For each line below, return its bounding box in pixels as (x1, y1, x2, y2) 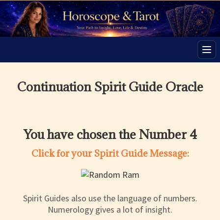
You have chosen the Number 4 (23, 126, 197, 143)
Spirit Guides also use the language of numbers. (23, 192, 197, 204)
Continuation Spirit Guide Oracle (17, 79, 203, 95)
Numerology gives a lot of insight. (48, 204, 172, 216)
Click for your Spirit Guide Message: (31, 147, 189, 160)
